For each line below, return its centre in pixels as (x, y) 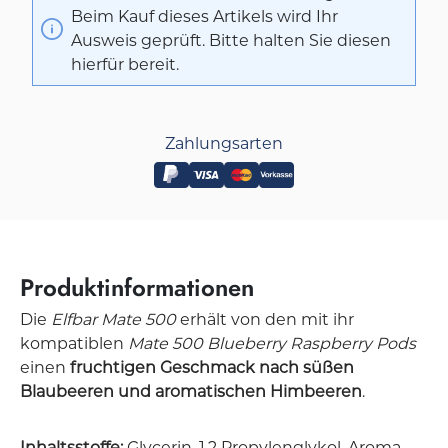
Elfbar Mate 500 (113, 319)
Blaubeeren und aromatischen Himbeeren (191, 391)
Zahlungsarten (224, 143)
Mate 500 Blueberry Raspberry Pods (272, 343)
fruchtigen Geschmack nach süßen (212, 367)
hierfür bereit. (125, 64)
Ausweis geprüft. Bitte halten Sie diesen (231, 40)
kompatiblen (74, 343)
